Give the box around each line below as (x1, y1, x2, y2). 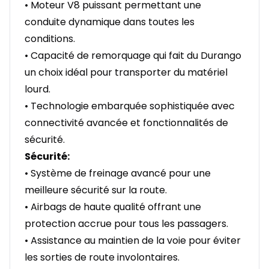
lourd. (25, 82, 50, 97)
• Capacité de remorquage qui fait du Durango (25, 49, 241, 63)
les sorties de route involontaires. (25, 250, 180, 265)
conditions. (25, 32, 75, 46)
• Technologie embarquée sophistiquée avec (25, 99, 235, 113)
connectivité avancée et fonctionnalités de (25, 116, 228, 130)
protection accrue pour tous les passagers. (25, 217, 228, 231)
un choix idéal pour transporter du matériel (25, 65, 228, 80)
